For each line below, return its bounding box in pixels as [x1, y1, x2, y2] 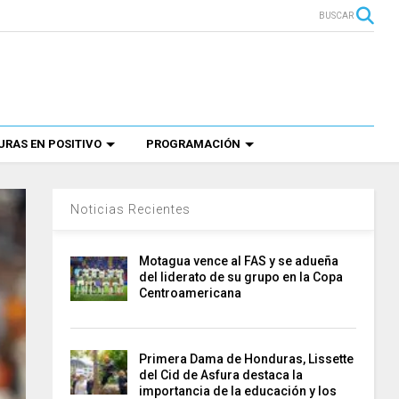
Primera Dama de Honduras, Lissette [139, 352, 354, 366]
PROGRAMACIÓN [146, 137, 241, 151]
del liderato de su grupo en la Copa [139, 270, 344, 284]
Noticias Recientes [70, 202, 191, 216]
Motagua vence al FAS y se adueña [139, 254, 339, 268]
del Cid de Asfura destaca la [139, 368, 304, 382]
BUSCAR [318, 11, 354, 20]
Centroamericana [139, 286, 242, 300]
